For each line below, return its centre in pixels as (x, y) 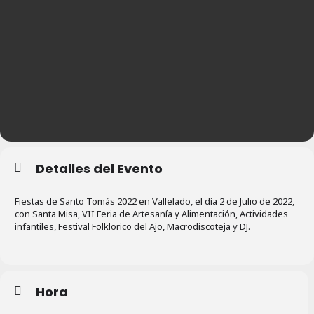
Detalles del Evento (99, 169)
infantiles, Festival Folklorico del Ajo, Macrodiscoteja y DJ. (132, 227)
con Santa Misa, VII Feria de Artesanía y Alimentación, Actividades (151, 214)
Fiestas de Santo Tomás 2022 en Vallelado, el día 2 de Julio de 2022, (155, 202)
